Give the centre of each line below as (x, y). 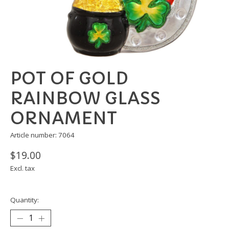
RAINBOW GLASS (85, 99)
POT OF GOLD (69, 79)
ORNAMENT (64, 119)
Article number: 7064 (42, 135)
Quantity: (25, 200)
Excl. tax (22, 168)
